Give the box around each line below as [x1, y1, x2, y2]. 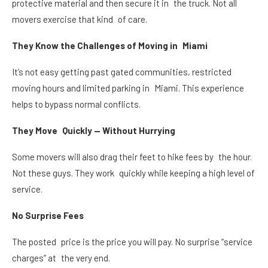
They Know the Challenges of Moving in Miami [12, 39, 208, 51]
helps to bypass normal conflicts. [12, 98, 141, 109]
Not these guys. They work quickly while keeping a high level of [12, 167, 255, 178]
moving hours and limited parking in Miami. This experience [12, 82, 249, 93]
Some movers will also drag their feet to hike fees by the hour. [12, 151, 252, 162]
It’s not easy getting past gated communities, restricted [12, 66, 232, 77]
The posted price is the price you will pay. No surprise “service [12, 236, 252, 247]
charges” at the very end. [12, 252, 110, 263]
